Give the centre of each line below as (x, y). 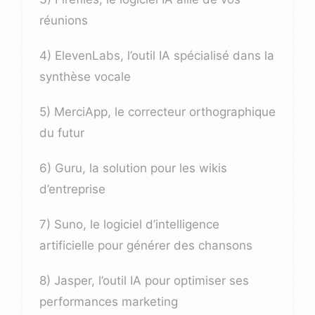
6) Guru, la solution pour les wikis (133, 168)
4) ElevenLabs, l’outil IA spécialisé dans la (157, 55)
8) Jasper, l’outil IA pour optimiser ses (144, 280)
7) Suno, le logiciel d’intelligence (129, 224)
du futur (62, 133)
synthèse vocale (85, 76)
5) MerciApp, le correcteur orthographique (157, 111)
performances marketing (109, 301)
